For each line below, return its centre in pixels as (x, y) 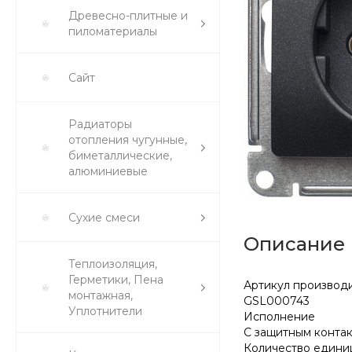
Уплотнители (105, 311)
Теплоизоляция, (113, 264)
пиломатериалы (113, 31)
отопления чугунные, (128, 140)
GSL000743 (277, 301)
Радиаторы (100, 124)
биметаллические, (120, 156)
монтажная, (101, 295)
